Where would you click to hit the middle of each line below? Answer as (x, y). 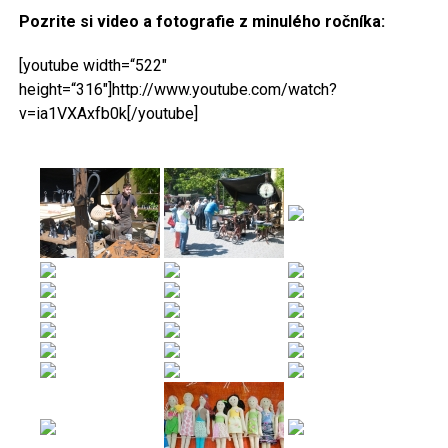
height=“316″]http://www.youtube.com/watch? (177, 89)
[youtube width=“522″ (92, 65)
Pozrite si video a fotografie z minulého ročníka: (201, 21)
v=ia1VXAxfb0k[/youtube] (108, 113)
